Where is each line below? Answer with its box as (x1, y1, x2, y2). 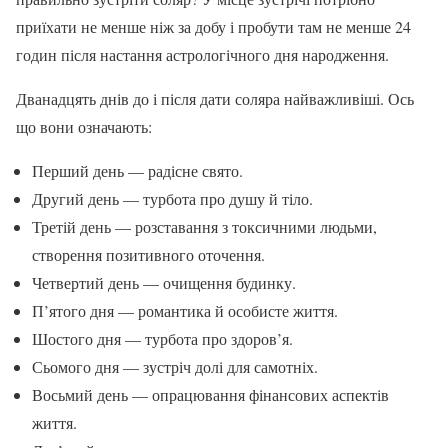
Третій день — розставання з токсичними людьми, (32, 216, 377, 238)
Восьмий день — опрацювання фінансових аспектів (32, 384, 389, 406)
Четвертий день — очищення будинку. (32, 272, 296, 294)
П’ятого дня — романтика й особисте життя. (32, 300, 338, 322)
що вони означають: (16, 116, 152, 138)
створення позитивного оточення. (32, 244, 265, 266)
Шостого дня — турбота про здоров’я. (32, 328, 293, 350)
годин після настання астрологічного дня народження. (16, 44, 389, 66)
